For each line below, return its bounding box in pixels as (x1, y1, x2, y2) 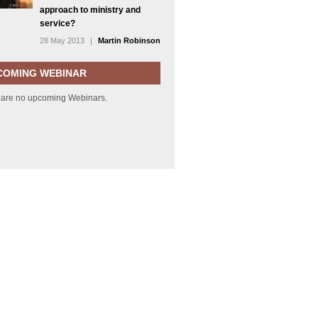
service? (40, 18, 75, 28)
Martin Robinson (98, 36, 160, 45)
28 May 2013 (40, 36, 84, 45)
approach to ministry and (40, 5, 141, 15)
